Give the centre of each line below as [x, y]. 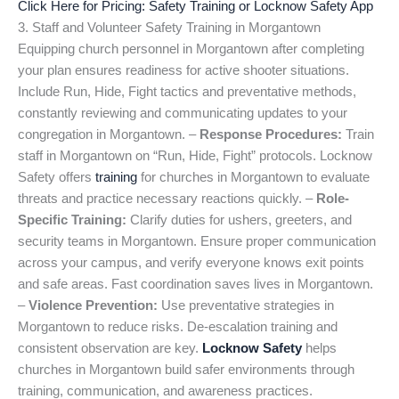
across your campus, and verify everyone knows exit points [191, 262]
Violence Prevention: [93, 305]
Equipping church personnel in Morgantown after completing [191, 49]
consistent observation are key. [110, 348]
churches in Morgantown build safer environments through [186, 369]
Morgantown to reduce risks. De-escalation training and [178, 326]
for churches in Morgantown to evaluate [253, 177]
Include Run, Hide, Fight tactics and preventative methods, [187, 91]
